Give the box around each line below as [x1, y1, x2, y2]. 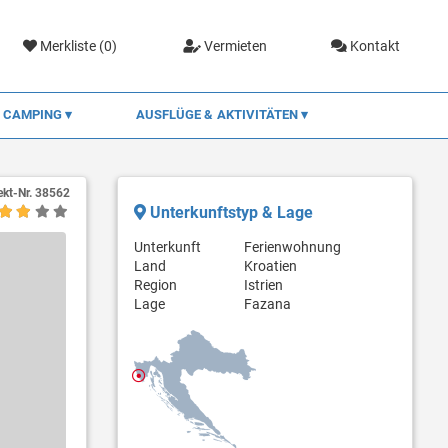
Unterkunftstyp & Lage [145, 202, 313, 222]
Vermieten [200, 37, 267, 54]
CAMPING [2, 106, 66, 122]
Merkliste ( [37, 37, 105, 54]
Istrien [243, 276, 283, 293]
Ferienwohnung [243, 238, 341, 255]
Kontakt [347, 37, 401, 54]
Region [133, 276, 177, 293]
